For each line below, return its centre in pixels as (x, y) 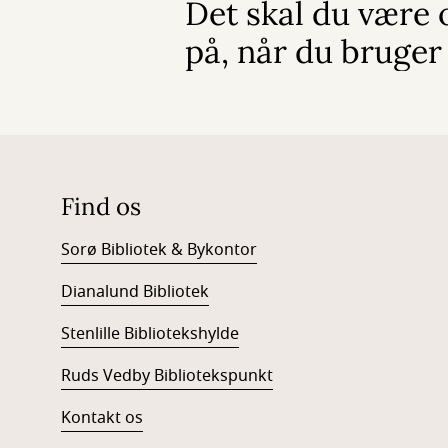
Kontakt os (101, 418)
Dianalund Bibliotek (134, 292)
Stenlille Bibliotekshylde (149, 334)
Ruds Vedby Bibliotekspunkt (166, 376)
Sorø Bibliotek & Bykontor (158, 250)
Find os (100, 206)
